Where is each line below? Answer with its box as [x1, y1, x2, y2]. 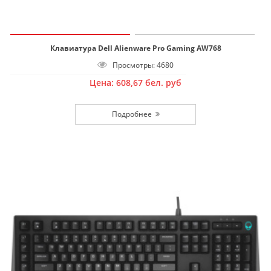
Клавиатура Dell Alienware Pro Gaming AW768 [50, 42, 221, 53]
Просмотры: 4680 [107, 59, 174, 70]
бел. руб [145, 76, 181, 88]
